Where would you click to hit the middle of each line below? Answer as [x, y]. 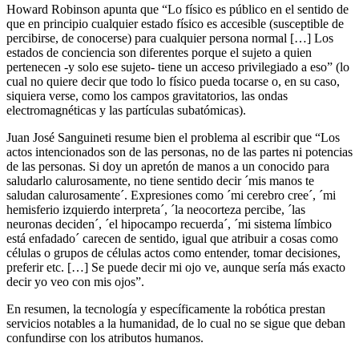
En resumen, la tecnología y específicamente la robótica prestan [166, 309]
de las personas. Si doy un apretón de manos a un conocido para [168, 166]
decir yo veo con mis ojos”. [75, 281]
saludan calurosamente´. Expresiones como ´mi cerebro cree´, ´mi [171, 195]
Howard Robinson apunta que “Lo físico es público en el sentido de [177, 9]
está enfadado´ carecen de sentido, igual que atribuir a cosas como [172, 238]
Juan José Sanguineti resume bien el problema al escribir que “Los [173, 137]
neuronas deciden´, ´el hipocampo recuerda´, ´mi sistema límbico [169, 224]
